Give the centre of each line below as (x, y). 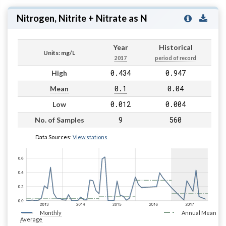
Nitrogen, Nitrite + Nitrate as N (82, 18)
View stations (90, 137)
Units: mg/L (59, 52)
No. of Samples (59, 120)
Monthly (51, 212)
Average (31, 219)
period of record (176, 58)
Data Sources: (54, 137)
